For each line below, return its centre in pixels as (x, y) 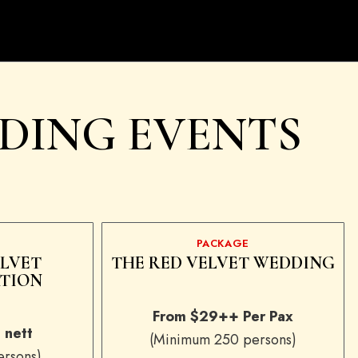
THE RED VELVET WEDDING (223, 263)
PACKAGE (223, 243)
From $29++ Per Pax (223, 316)
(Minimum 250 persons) (223, 340)
